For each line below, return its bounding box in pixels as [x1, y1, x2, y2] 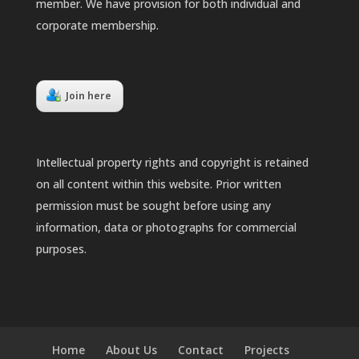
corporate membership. [35, 18, 159, 34]
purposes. [35, 241, 87, 257]
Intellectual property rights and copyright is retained [35, 155, 309, 171]
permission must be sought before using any [35, 198, 271, 214]
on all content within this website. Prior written [35, 176, 281, 192]
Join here [65, 89, 111, 103]
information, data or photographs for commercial [35, 220, 296, 236]
